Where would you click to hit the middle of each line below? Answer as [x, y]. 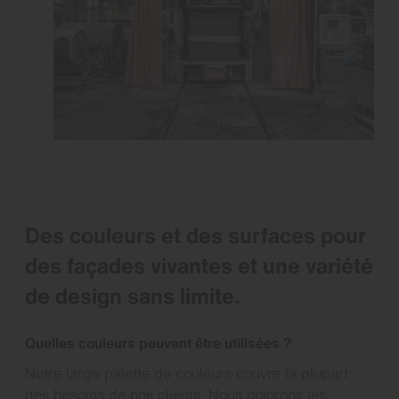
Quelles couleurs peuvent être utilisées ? [158, 342]
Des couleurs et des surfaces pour [195, 235]
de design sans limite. [133, 295]
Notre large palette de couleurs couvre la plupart [187, 373]
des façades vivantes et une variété [199, 265]
